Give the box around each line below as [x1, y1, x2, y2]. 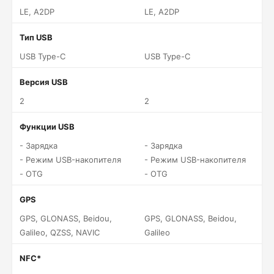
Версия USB [20, 77, 68, 87]
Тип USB [20, 32, 53, 42]
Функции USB [20, 122, 75, 131]
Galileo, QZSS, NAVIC [20, 228, 100, 237]
